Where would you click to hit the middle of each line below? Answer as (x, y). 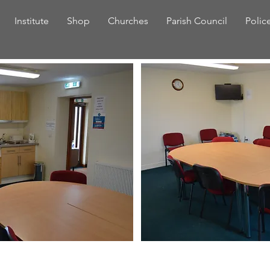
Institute (32, 21)
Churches (128, 21)
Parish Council (197, 21)
